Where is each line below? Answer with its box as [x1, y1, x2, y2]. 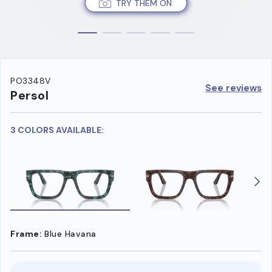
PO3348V [10, 75, 51, 87]
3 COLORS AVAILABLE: [10, 124, 104, 136]
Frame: [10, 228, 42, 239]
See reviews [205, 81, 262, 94]
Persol [10, 87, 49, 104]
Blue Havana [44, 228, 97, 239]
